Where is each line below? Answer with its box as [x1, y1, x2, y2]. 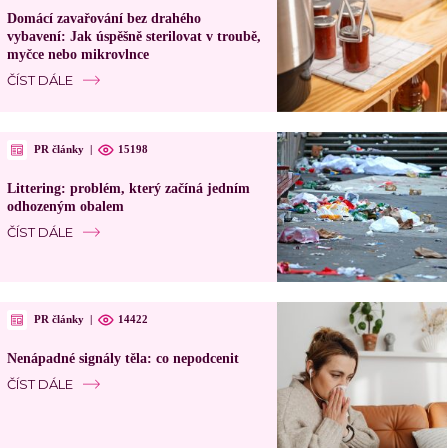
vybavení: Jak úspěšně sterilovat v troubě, [6, 28, 261, 44]
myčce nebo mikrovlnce [6, 46, 149, 62]
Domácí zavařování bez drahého [6, 10, 201, 26]
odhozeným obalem [6, 198, 124, 214]
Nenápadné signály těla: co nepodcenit [6, 350, 239, 366]
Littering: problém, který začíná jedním [6, 180, 250, 196]
